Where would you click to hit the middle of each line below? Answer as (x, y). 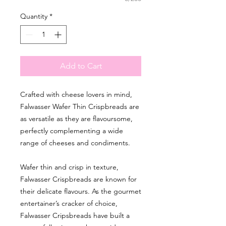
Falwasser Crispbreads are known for (78, 179)
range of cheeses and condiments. (75, 143)
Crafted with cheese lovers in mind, (76, 94)
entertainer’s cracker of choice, (69, 203)
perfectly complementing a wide (72, 130)
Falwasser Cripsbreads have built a (75, 215)
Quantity (34, 16)
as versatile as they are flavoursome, (76, 118)
